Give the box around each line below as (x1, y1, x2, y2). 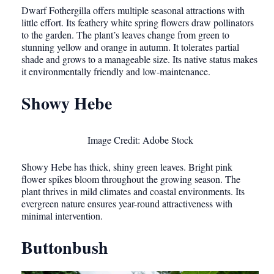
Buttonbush (21, 235, 108, 261)
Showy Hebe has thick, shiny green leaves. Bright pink (21, 160, 232, 174)
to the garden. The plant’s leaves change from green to (21, 28, 229, 41)
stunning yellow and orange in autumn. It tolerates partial (21, 40, 239, 53)
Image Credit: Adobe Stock (87, 133, 193, 147)
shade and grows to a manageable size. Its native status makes (21, 52, 257, 65)
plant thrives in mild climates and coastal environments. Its (21, 185, 245, 198)
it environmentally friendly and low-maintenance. (21, 64, 210, 78)
